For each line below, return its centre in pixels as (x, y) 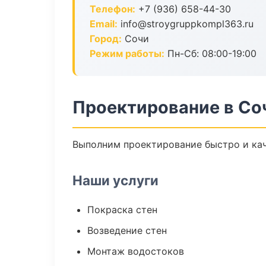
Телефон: (113, 9)
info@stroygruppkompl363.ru (186, 24)
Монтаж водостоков (136, 251)
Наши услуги (115, 180)
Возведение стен (127, 230)
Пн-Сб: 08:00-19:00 (210, 53)
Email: (104, 24)
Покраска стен (122, 210)
